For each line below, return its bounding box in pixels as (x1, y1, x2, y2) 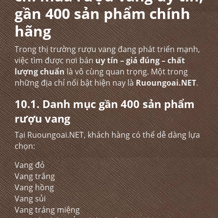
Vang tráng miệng (15, 204, 80, 215)
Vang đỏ (15, 160, 45, 170)
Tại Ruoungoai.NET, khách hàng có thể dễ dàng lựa (15, 129, 200, 140)
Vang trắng (15, 171, 55, 182)
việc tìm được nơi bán (15, 55, 95, 66)
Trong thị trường (15, 44, 78, 54)
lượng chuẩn (15, 66, 65, 77)
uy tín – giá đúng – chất (95, 55, 185, 66)
